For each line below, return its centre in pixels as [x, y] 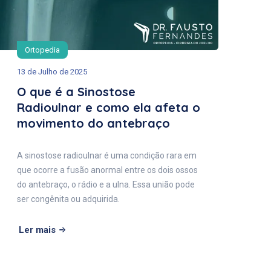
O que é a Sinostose [76, 92]
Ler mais [37, 230]
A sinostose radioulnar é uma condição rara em [107, 156]
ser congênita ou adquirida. [68, 199]
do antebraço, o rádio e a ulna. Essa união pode [106, 185]
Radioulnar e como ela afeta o [109, 108]
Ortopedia [42, 50]
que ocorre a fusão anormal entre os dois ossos [107, 170]
